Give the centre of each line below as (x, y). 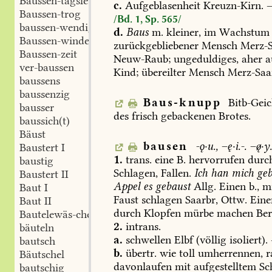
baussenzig (45, 94)
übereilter (162, 73)
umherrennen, (229, 253)
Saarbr (201, 200)
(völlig (210, 240)
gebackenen (187, 116)
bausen (165, 147)
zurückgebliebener (156, 46)
